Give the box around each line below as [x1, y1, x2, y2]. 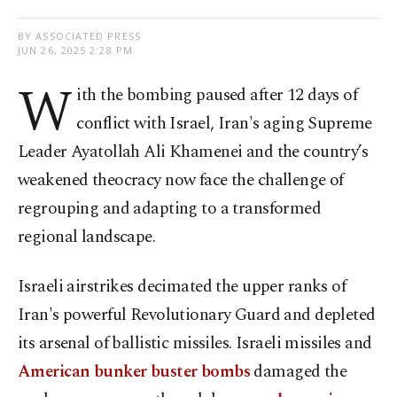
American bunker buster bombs [18, 359, 251, 385]
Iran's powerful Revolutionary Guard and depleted [18, 302, 376, 329]
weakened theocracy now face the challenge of [18, 167, 344, 194]
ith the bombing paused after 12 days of [76, 82, 358, 109]
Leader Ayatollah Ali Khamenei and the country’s [18, 139, 369, 166]
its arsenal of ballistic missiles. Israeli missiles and [18, 331, 372, 357]
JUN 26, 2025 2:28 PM [18, 43, 133, 58]
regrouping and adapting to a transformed [18, 196, 322, 222]
